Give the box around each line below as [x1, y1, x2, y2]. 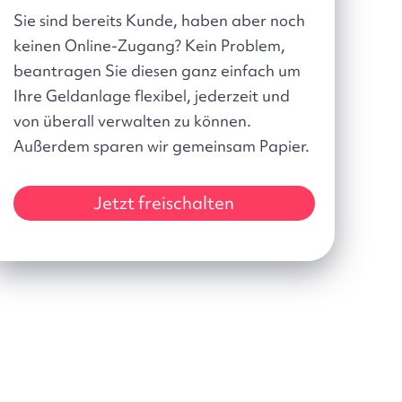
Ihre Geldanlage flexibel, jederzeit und [13, 85, 290, 107]
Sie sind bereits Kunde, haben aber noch [13, 10, 305, 31]
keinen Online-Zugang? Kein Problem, [13, 35, 285, 57]
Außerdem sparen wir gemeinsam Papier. [13, 135, 310, 157]
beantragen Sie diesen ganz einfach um [13, 60, 301, 82]
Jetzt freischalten [93, 190, 235, 214]
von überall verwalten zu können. [13, 110, 251, 132]
